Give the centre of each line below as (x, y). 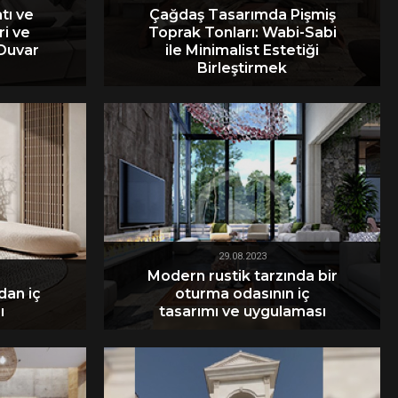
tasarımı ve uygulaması (242, 311)
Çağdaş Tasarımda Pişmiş (242, 14)
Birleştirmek (242, 68)
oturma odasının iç (242, 293)
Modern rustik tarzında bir (242, 275)
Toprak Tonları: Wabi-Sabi (242, 32)
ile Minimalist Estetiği (242, 50)
